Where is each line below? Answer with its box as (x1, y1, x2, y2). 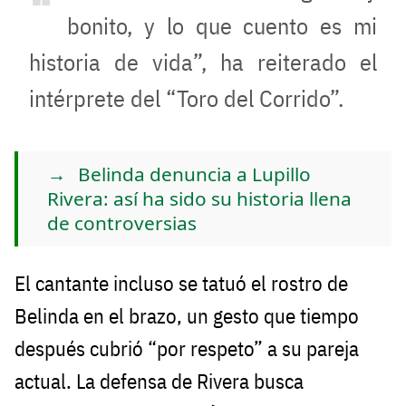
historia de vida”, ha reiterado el (29, 46, 377, 77)
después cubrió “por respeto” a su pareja (14, 335, 359, 362)
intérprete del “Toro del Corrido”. (29, 82, 343, 113)
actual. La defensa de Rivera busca (14, 368, 304, 395)
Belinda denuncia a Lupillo (78, 161, 311, 188)
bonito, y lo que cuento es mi (67, 10, 377, 41)
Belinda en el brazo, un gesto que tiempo (14, 303, 359, 330)
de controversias (47, 210, 197, 237)
